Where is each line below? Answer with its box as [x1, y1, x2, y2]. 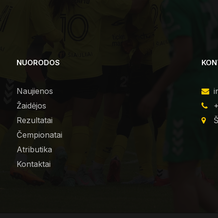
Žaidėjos [16, 101, 46, 110]
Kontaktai [16, 159, 51, 169]
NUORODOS [16, 58, 60, 67]
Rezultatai [16, 115, 53, 125]
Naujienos [16, 86, 53, 96]
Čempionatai [16, 130, 62, 140]
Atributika [16, 145, 52, 154]
